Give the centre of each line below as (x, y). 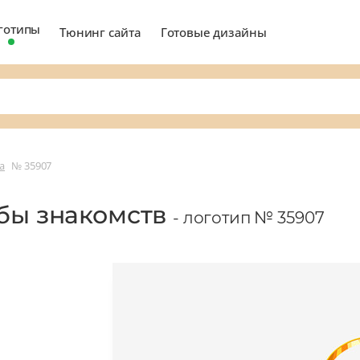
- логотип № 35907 (249, 217)
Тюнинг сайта (100, 32)
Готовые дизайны (213, 32)
